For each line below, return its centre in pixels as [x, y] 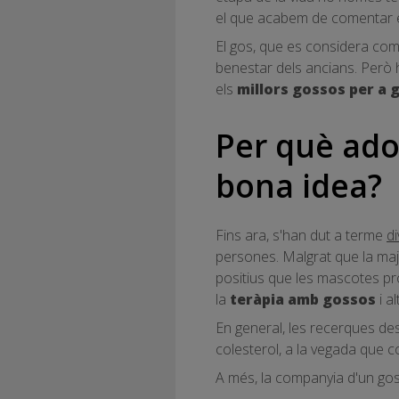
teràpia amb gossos [303, 299]
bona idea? [299, 185]
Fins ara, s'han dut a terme [301, 235]
